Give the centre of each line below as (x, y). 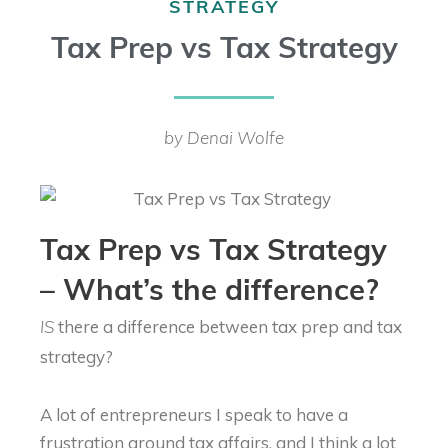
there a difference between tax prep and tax (228, 327)
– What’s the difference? (209, 293)
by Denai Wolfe (224, 139)
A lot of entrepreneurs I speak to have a (194, 414)
